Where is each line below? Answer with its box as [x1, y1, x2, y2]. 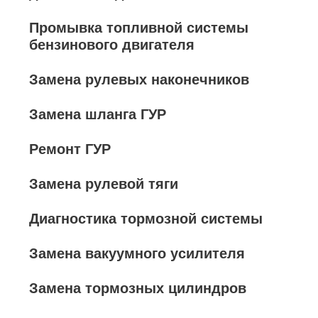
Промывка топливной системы [29, 20, 248, 35]
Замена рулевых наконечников [29, 72, 249, 87]
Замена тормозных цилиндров [29, 280, 246, 296]
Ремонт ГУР [29, 141, 111, 157]
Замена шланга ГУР [29, 106, 166, 122]
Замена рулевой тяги [29, 176, 178, 192]
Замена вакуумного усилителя [29, 246, 245, 261]
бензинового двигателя [29, 37, 194, 53]
